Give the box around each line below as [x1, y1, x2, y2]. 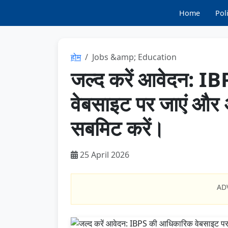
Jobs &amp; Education [92, 51, 177, 63]
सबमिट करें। [71, 114, 164, 142]
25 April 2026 [78, 149, 129, 160]
